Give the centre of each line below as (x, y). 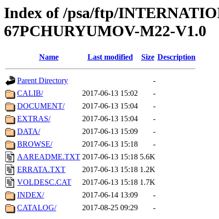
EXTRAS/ (34, 119)
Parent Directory (43, 81)
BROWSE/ (35, 144)
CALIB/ (30, 93)
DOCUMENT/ (41, 106)
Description (176, 57)
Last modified (110, 57)
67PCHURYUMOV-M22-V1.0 (105, 31)
